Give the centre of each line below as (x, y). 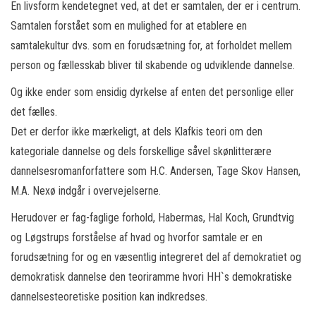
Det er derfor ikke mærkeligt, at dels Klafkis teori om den (136, 132)
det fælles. (34, 112)
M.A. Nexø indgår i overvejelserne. (86, 191)
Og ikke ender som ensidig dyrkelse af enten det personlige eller (152, 92)
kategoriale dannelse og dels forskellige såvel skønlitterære (141, 151)
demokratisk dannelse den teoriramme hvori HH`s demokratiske (151, 277)
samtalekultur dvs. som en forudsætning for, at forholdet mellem (151, 45)
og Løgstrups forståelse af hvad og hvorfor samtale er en (136, 237)
